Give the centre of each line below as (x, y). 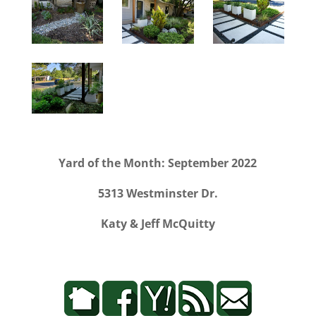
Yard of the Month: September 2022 (158, 163)
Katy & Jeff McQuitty (158, 223)
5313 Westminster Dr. (158, 193)
